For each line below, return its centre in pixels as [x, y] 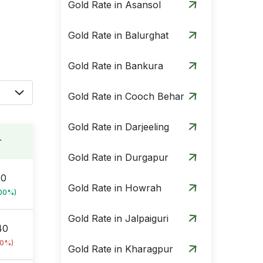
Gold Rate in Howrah [115, 188]
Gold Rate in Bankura [116, 66]
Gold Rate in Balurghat [118, 35]
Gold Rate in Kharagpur [121, 249]
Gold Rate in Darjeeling [119, 127]
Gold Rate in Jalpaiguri [118, 218]
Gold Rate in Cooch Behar [126, 96]
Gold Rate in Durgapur [118, 157]
